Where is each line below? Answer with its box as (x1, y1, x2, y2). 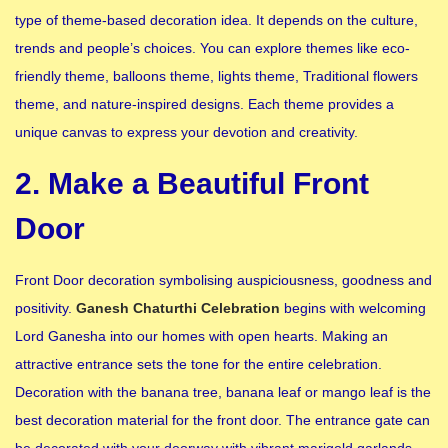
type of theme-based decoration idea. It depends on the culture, (15, 11, 418, 28)
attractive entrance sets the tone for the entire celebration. (15, 355, 382, 372)
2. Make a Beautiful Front (15, 166, 369, 200)
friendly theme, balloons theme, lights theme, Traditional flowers (15, 67, 418, 84)
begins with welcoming (280, 299, 426, 316)
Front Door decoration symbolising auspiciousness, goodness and (15, 271, 432, 288)
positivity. (15, 299, 76, 316)
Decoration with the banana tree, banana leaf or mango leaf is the (15, 383, 431, 400)
